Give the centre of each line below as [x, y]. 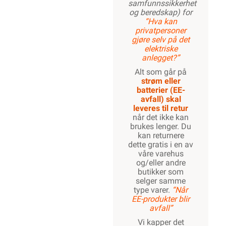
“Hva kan [161, 21]
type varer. [153, 190]
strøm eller [161, 81]
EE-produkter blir [161, 199]
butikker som [161, 172]
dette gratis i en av [161, 145]
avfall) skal [161, 99]
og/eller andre [161, 163]
